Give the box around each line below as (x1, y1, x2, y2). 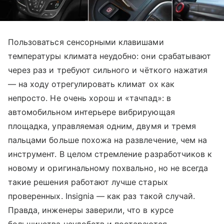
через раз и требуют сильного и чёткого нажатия (8, 64, 208, 75)
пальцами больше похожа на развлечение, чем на (8, 134, 207, 145)
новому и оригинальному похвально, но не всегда (8, 162, 208, 173)
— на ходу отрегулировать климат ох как (8, 78, 174, 89)
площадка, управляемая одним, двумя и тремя (8, 120, 196, 131)
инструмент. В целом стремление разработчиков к (8, 148, 212, 159)
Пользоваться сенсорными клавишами (8, 36, 164, 47)
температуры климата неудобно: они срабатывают (8, 50, 211, 61)
